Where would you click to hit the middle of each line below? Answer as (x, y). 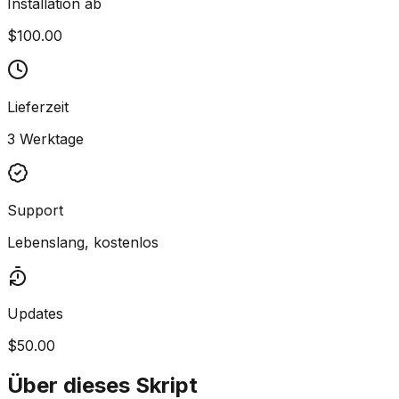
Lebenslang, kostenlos (83, 242)
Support (35, 210)
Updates (35, 313)
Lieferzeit (38, 106)
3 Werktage (45, 138)
